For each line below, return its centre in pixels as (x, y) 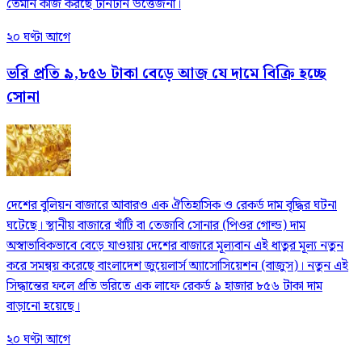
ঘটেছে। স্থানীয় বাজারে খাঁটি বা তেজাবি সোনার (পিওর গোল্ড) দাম (156, 225)
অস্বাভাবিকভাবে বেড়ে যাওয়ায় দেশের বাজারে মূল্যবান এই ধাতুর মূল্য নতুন (175, 246)
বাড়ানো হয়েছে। (43, 306)
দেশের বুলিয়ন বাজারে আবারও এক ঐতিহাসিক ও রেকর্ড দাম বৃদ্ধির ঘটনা (172, 205)
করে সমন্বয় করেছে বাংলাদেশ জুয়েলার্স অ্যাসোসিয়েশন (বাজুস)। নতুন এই (177, 266)
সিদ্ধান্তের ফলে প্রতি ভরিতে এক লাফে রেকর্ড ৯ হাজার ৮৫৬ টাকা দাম (164, 286)
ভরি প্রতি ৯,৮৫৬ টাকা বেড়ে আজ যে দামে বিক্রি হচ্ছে (166, 74)
